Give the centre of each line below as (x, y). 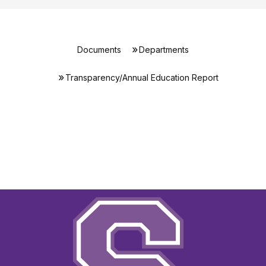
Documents (99, 50)
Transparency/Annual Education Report (142, 77)
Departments (164, 50)
